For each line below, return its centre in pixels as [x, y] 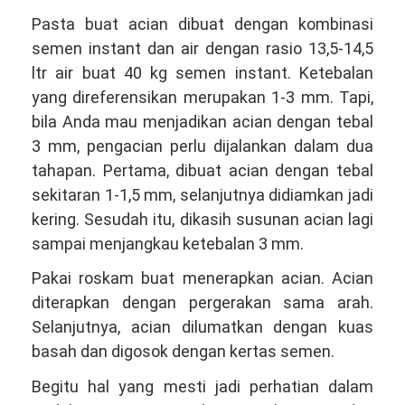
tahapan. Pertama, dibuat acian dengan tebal [202, 170]
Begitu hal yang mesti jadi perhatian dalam [202, 386]
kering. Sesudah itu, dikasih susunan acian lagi [202, 219]
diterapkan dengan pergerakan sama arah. [202, 302]
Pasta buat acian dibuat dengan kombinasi [202, 24]
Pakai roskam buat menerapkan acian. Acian [202, 278]
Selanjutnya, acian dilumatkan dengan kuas [202, 327]
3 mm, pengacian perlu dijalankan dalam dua [202, 146]
